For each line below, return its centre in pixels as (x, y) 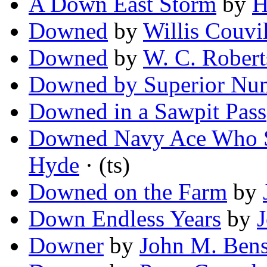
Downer (66, 246)
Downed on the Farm (128, 192)
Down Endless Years (125, 219)
